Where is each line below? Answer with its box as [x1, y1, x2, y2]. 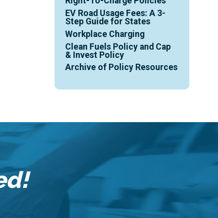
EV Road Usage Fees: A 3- [65, 8, 166, 18]
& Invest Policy [65, 50, 125, 60]
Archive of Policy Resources [65, 62, 178, 73]
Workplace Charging [65, 29, 145, 39]
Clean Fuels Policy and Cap [65, 41, 171, 52]
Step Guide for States [65, 16, 151, 26]
